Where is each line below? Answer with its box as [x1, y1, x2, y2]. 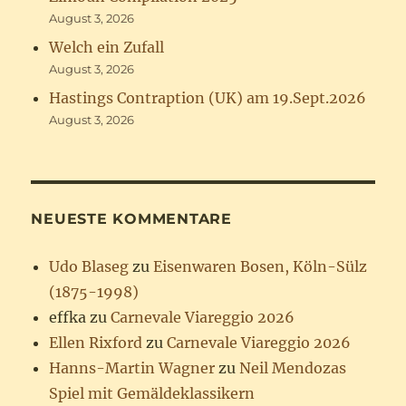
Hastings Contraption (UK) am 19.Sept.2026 [49, 89, 367, 108]
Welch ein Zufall [49, 38, 165, 57]
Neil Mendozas [239, 359, 347, 378]
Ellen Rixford [49, 333, 143, 353]
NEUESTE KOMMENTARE [31, 210, 232, 228]
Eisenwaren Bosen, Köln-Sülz [153, 257, 368, 276]
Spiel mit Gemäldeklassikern [49, 384, 256, 403]
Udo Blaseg [49, 257, 130, 276]
